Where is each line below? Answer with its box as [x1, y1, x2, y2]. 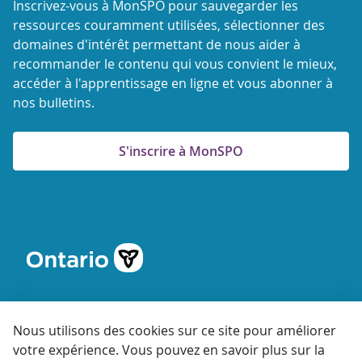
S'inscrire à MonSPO [119, 141, 243, 160]
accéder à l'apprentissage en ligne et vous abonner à [13, 74, 333, 92]
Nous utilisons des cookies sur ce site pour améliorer [13, 322, 336, 339]
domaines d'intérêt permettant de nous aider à [13, 35, 301, 53]
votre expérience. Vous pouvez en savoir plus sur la [13, 341, 325, 359]
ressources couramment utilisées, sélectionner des [13, 15, 325, 34]
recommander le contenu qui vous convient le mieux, [13, 54, 337, 73]
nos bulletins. [13, 93, 95, 112]
